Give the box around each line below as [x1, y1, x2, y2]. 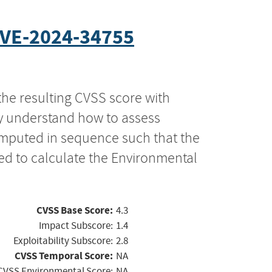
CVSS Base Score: [36, 203, 113, 217]
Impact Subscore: [39, 219, 113, 232]
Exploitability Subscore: [13, 234, 113, 247]
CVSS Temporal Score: [15, 248, 113, 263]
